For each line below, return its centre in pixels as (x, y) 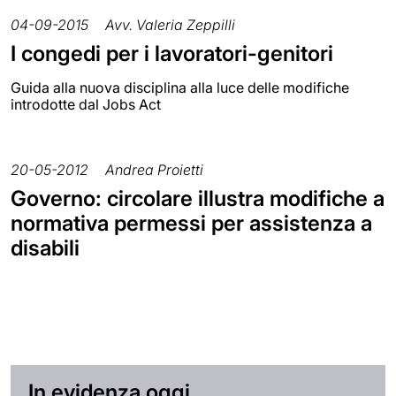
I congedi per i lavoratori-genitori (172, 54)
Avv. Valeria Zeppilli (170, 25)
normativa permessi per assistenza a (191, 224)
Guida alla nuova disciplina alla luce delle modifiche (180, 88)
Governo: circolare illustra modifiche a (198, 199)
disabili (45, 248)
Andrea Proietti (154, 170)
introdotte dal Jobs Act (86, 105)
